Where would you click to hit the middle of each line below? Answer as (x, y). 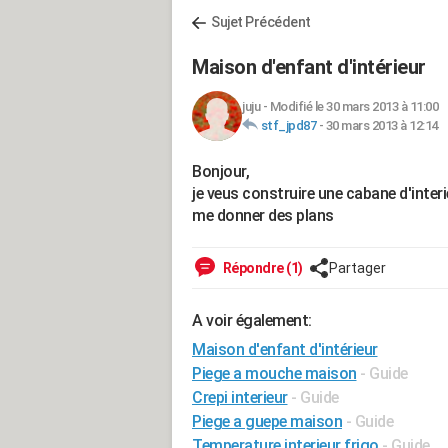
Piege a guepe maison (267, 421)
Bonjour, (220, 171)
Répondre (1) (261, 268)
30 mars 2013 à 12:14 (381, 125)
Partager (357, 268)
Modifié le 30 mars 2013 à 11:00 (353, 106)
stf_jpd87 (288, 125)
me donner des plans (263, 215)
